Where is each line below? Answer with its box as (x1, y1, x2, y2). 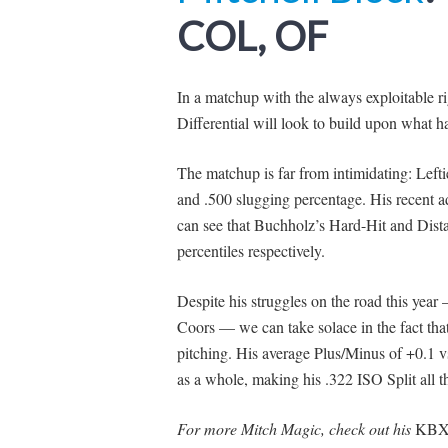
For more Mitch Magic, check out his (176, 417, 415, 439)
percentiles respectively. (176, 239, 325, 261)
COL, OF (176, 11, 328, 60)
